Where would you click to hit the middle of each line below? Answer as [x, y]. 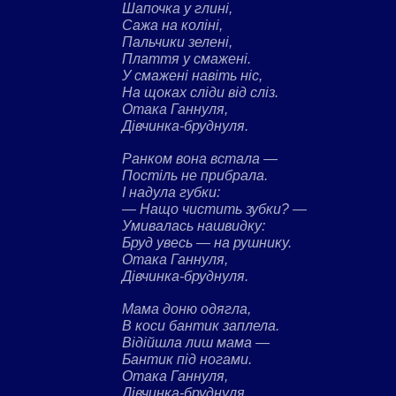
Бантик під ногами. [187, 359]
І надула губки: [171, 192]
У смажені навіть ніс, [192, 75]
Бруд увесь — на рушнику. [207, 242]
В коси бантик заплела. [201, 325]
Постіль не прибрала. [195, 175]
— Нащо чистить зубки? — [214, 209]
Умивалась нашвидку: [194, 225]
